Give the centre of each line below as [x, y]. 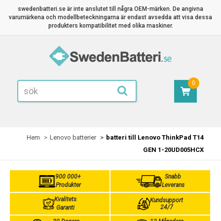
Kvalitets [65, 199]
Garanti [65, 208]
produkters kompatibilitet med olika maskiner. [110, 26]
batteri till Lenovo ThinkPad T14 [155, 137]
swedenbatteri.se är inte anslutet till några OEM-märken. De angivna [110, 9]
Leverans [173, 185]
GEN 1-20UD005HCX [173, 150]
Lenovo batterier [73, 137]
